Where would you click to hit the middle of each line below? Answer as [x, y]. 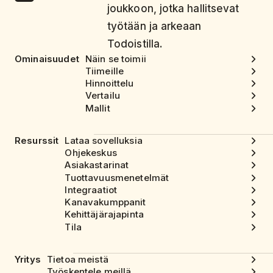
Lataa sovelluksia [104, 140]
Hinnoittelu [109, 83]
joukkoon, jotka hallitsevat [173, 8]
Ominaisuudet [47, 58]
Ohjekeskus [91, 153]
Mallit [97, 108]
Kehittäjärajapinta [105, 214]
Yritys [28, 259]
